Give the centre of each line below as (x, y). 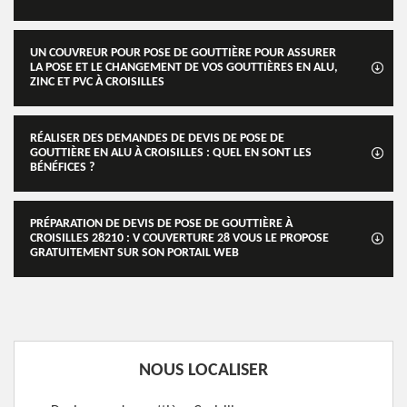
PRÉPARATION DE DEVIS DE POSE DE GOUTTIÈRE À (161, 224)
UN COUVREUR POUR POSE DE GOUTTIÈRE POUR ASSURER (183, 53)
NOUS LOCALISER (203, 371)
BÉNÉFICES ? (62, 168)
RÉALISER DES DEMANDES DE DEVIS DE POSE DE (157, 139)
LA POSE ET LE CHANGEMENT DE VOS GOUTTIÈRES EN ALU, (184, 68)
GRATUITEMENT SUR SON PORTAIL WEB (134, 253)
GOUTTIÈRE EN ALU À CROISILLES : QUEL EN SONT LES (171, 153)
